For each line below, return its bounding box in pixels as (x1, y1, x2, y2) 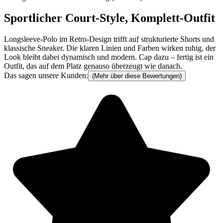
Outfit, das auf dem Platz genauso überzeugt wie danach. (4, 62, 182, 71)
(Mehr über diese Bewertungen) (92, 72, 182, 80)
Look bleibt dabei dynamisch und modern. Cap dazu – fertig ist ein (4, 53, 214, 62)
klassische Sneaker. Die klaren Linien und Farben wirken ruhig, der (4, 44, 216, 53)
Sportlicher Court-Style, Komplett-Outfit (4, 11, 215, 25)
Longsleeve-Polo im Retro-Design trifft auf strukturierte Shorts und (4, 35, 214, 44)
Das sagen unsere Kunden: (4, 71, 88, 80)
